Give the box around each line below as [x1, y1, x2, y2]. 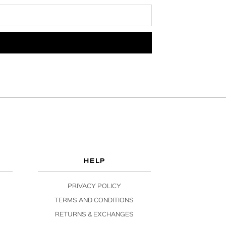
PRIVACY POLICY [67, 183, 121, 189]
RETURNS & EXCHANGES [54, 211, 134, 217]
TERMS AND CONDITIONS [54, 197, 134, 203]
